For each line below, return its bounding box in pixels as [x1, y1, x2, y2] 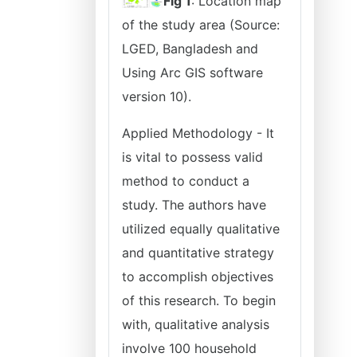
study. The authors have [122, 197, 266, 213]
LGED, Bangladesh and [122, 41, 258, 57]
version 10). [122, 88, 191, 104]
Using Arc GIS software [122, 65, 263, 80]
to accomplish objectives [122, 269, 273, 284]
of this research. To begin [122, 292, 276, 308]
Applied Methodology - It [122, 125, 274, 141]
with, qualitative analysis [122, 316, 269, 332]
